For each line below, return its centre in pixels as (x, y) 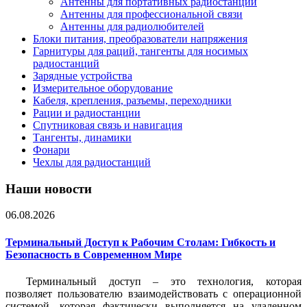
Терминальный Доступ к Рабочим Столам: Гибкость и (140, 242)
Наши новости (49, 188)
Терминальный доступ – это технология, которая (164, 281)
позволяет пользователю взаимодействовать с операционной (153, 293)
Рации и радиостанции (87, 113)
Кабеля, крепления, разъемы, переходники (132, 100)
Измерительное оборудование (103, 88)
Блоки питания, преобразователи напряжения (140, 39)
